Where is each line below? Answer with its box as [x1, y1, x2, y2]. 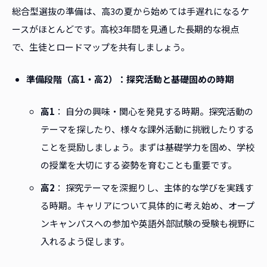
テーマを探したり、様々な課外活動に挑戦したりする [41, 123, 254, 136]
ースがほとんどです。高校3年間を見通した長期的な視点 [12, 23, 239, 36]
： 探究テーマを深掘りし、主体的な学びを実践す [55, 181, 253, 194]
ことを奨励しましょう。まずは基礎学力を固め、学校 [41, 141, 254, 154]
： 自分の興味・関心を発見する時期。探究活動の [55, 105, 253, 118]
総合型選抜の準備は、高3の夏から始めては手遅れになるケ [12, 5, 249, 18]
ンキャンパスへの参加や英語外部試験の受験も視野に [41, 217, 255, 230]
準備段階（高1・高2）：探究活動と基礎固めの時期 [26, 73, 234, 86]
